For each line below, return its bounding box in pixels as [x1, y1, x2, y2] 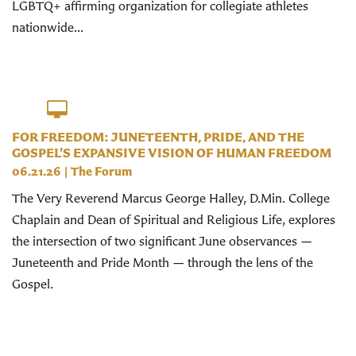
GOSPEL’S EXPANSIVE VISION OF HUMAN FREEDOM [12, 144, 331, 161]
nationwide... [12, 19, 83, 36]
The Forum [71, 163, 132, 179]
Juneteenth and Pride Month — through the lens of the [12, 253, 313, 270]
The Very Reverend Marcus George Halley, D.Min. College [12, 189, 330, 206]
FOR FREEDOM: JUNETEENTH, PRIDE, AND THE [12, 128, 304, 145]
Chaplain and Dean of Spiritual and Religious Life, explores [12, 211, 335, 227]
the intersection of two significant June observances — [12, 232, 312, 249]
